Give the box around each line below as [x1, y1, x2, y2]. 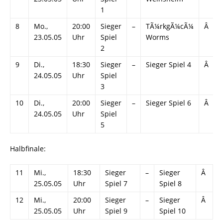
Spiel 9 [105, 206, 127, 216]
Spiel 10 [159, 206, 186, 216]
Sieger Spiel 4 [146, 60, 191, 70]
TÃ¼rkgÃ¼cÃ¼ [146, 21, 194, 31]
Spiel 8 [159, 179, 182, 189]
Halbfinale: [10, 144, 46, 154]
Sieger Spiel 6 [146, 98, 191, 108]
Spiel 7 [105, 179, 127, 189]
